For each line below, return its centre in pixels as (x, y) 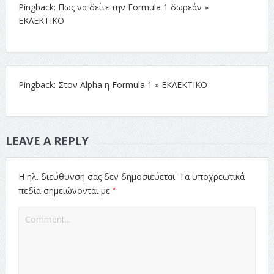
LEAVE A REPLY (47, 140)
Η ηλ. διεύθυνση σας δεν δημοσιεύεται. (97, 176)
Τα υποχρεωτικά (212, 176)
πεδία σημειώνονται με (65, 190)
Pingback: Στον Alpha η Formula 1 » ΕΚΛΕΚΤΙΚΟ (113, 84)
